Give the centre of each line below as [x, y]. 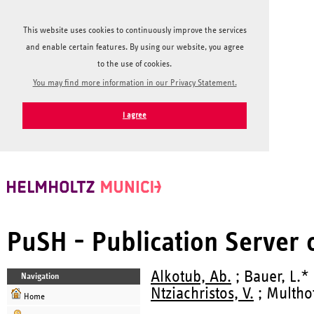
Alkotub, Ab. [191, 277]
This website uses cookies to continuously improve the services [135, 30]
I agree [135, 115]
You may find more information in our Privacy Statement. [135, 83]
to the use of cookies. [135, 64]
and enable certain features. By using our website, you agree [135, 47]
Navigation [40, 276]
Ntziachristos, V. [202, 293]
